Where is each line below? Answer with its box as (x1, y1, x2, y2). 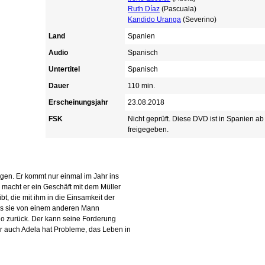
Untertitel (49, 65, 80, 73)
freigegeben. (128, 125, 169, 134)
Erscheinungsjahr (49, 98, 108, 106)
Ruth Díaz (128, 5, 160, 13)
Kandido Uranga (128, 15, 181, 24)
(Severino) (181, 15, 216, 24)
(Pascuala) (160, 5, 196, 13)
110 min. (128, 82, 155, 90)
